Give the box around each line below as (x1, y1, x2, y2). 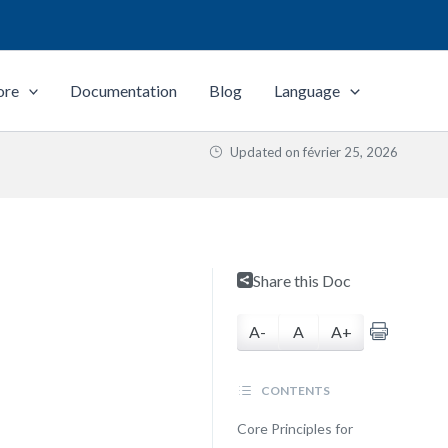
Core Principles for (236, 420, 353, 437)
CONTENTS (258, 383, 330, 398)
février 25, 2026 (303, 144, 398, 160)
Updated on (227, 144, 303, 160)
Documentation (70, 81, 178, 100)
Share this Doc (252, 271, 351, 290)
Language (274, 81, 341, 100)
